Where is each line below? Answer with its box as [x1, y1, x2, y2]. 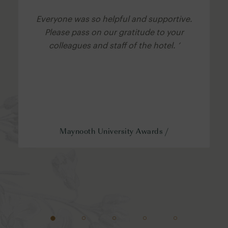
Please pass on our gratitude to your [44, 26, 184, 37]
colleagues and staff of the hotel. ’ [48, 40, 180, 50]
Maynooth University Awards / [60, 124, 168, 136]
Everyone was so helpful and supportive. [36, 13, 192, 23]
